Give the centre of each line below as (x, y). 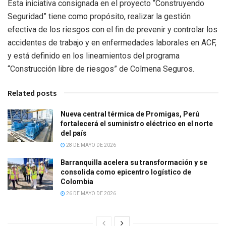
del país (74, 133)
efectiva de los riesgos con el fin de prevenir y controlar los (112, 29)
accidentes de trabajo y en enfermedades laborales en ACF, (112, 42)
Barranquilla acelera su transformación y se (134, 162)
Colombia (77, 181)
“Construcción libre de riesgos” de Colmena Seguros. (101, 69)
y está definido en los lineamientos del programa (94, 55)
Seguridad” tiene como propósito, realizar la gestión (99, 16)
